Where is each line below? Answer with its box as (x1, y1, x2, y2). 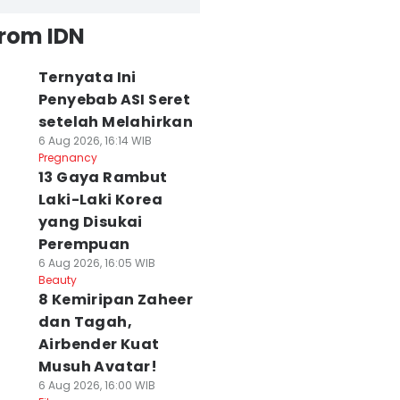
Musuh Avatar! (37, 356, 158, 377)
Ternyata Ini (37, 67, 137, 87)
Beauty (37, 272, 77, 287)
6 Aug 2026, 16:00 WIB (37, 378, 155, 393)
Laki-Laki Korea (37, 189, 162, 210)
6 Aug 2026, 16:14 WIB (37, 133, 152, 148)
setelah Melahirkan (37, 112, 194, 132)
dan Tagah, (37, 312, 132, 332)
